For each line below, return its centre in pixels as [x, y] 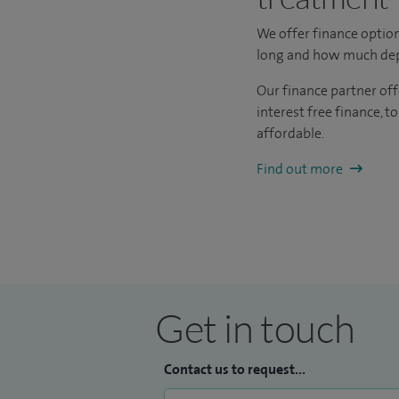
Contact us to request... [235, 369]
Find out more [301, 168]
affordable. [291, 133]
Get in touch [255, 328]
